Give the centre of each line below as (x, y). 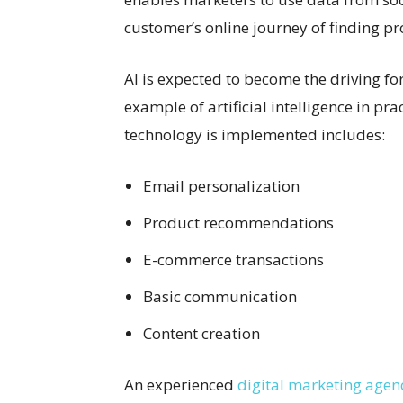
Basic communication (220, 296)
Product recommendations (238, 223)
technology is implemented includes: (255, 134)
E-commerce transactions (233, 260)
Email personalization (221, 186)
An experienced (181, 385)
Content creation (201, 333)
